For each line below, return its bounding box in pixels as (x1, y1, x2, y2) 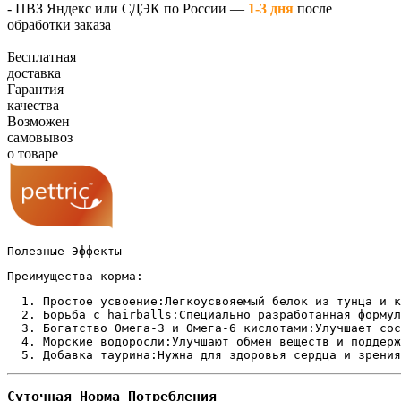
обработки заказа (7, 16, 111, 32)
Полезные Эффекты (7, 243, 122, 258)
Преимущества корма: (7, 269, 143, 283)
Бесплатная (7, 48, 76, 64)
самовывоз (7, 129, 73, 145)
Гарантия (7, 81, 64, 97)
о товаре (7, 145, 58, 161)
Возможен (7, 113, 70, 129)
